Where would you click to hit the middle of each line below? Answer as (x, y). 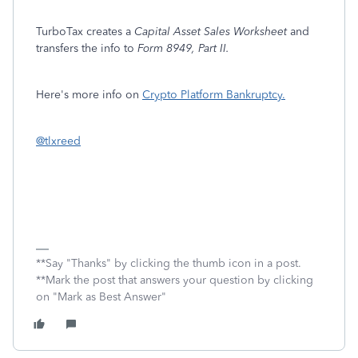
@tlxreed (58, 141)
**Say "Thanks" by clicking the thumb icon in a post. (169, 263)
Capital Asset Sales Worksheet (211, 32)
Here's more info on (89, 95)
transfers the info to (87, 48)
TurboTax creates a (85, 32)
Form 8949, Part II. (185, 48)
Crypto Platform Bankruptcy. (214, 95)
